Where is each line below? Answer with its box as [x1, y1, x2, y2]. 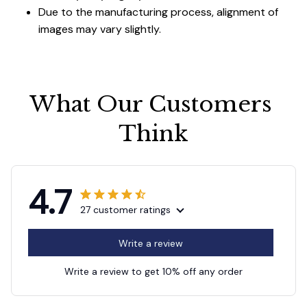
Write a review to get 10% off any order [64, 265, 243, 278]
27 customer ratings [80, 204, 171, 217]
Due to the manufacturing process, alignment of [38, 5, 278, 20]
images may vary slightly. [38, 22, 161, 37]
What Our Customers [29, 90, 272, 119]
